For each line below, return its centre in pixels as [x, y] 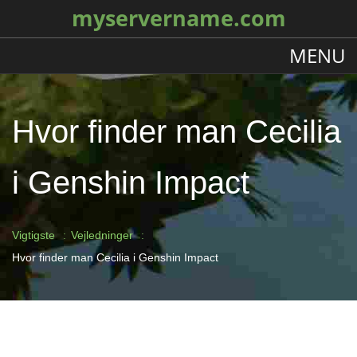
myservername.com [178, 18]
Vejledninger [102, 235]
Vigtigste [33, 235]
